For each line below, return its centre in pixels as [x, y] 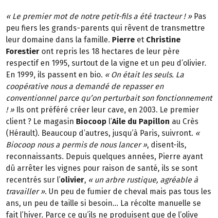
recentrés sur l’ [33, 180]
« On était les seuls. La [144, 75]
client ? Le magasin [41, 122]
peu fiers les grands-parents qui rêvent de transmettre [105, 28]
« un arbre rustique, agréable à [142, 180]
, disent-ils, [167, 145]
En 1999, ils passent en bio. [55, 75]
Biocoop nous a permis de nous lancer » [76, 145]
